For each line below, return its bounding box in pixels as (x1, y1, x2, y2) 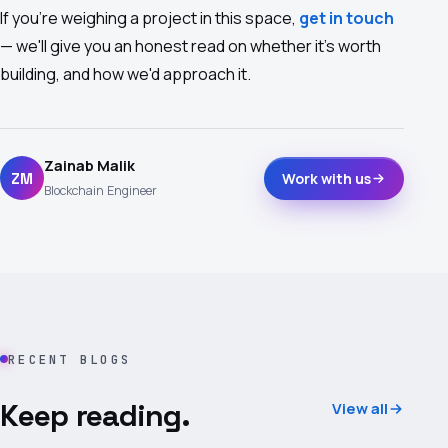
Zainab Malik (44, 156, 135, 175)
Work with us (282, 168, 371, 188)
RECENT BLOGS (8, 350, 131, 368)
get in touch (299, 7, 394, 29)
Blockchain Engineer (44, 182, 157, 199)
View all (332, 398, 388, 419)
